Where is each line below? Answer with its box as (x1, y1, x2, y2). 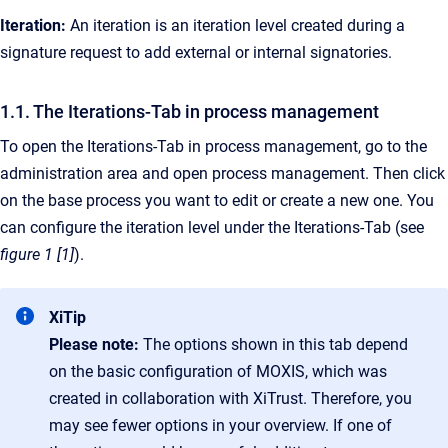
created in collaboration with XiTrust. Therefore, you (49, 389, 412, 408)
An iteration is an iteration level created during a (66, 16, 405, 35)
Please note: (49, 335, 143, 354)
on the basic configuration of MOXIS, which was (49, 362, 387, 381)
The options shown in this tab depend (143, 335, 408, 354)
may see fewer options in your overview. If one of (49, 416, 392, 435)
